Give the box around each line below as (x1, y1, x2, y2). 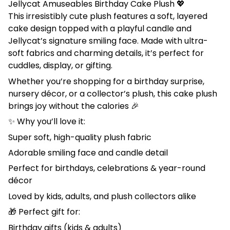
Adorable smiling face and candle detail (8, 147, 168, 159)
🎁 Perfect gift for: (8, 206, 80, 218)
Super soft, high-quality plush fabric (8, 131, 151, 143)
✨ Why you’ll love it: (8, 116, 85, 128)
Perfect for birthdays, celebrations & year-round (8, 162, 205, 175)
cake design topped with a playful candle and (8, 23, 191, 35)
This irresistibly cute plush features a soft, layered (8, 10, 207, 23)
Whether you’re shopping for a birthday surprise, (8, 75, 204, 87)
